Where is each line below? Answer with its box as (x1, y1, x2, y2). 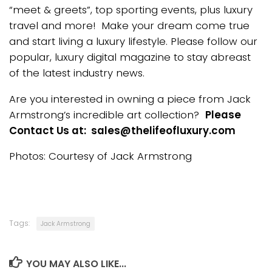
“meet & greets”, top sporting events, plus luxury (9, 2, 253, 17)
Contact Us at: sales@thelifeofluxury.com (9, 123, 236, 138)
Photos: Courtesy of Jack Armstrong (9, 149, 192, 164)
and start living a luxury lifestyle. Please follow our (9, 33, 257, 49)
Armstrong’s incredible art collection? (9, 107, 205, 122)
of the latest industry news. (9, 65, 144, 80)
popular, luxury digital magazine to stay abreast (9, 49, 251, 64)
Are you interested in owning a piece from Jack (9, 91, 251, 106)
